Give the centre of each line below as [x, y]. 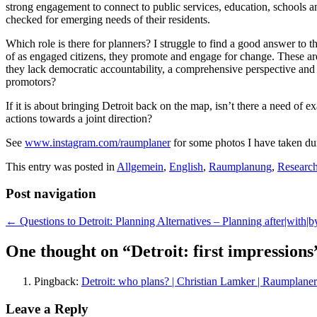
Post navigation [51, 194]
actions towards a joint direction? [79, 118]
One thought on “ [68, 251]
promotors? [31, 81]
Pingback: [58, 281]
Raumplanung [240, 166]
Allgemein [140, 166]
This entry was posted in [61, 166]
